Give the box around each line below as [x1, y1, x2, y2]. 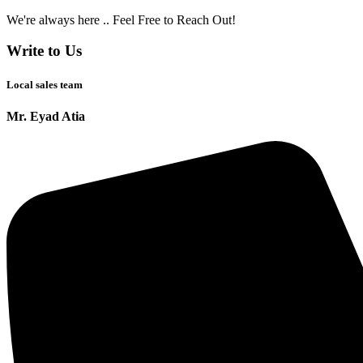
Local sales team [6, 78, 83, 91]
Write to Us [6, 42, 82, 60]
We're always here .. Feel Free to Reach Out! [6, 12, 236, 27]
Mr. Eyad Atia [6, 109, 85, 123]
